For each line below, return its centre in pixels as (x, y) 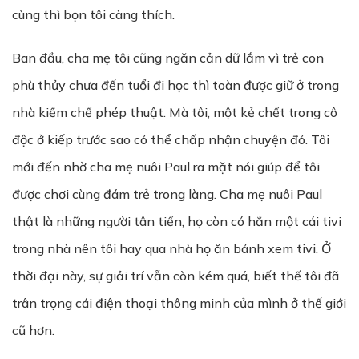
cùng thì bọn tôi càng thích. (93, 14)
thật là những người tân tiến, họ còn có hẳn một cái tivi (177, 221)
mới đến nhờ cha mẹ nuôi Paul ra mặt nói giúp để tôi (166, 167)
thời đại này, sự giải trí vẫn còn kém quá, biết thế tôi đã (175, 276)
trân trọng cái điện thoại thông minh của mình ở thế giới (179, 303)
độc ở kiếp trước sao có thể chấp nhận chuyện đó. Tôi (171, 139)
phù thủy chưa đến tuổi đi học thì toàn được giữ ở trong (175, 85)
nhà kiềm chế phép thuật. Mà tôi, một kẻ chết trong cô (175, 112)
